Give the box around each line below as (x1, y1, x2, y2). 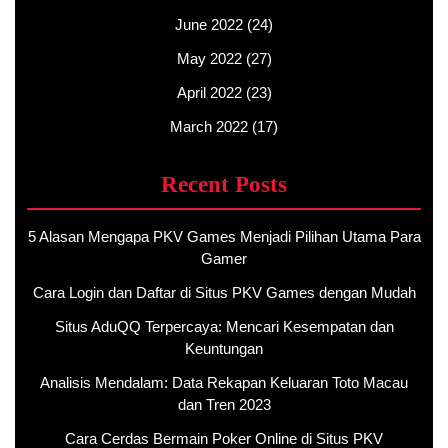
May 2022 (176, 50, 242, 67)
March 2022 (170, 118, 248, 135)
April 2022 (176, 84, 242, 101)
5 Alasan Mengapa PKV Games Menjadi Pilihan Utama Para (27, 228, 421, 245)
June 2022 (175, 16, 243, 33)
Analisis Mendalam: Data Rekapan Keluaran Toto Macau (40, 374, 408, 391)
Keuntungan (185, 340, 263, 357)
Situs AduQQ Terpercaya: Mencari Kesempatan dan (54, 318, 394, 335)
